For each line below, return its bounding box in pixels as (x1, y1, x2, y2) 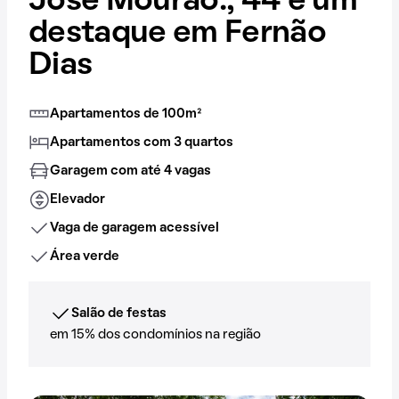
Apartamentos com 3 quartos (50, 136, 233, 149)
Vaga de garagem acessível (50, 222, 219, 234)
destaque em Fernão (28, 20, 327, 48)
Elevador (50, 193, 105, 206)
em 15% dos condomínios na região (50, 329, 261, 341)
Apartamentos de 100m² (50, 108, 201, 120)
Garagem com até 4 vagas (50, 165, 211, 177)
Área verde (50, 250, 119, 263)
